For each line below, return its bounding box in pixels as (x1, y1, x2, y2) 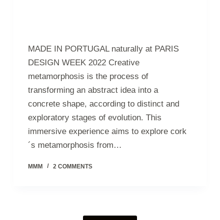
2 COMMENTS (53, 163, 92, 170)
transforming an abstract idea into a (27, 85, 158, 95)
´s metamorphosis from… (27, 140, 122, 150)
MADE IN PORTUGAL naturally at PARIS (27, 44, 179, 54)
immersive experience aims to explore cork (27, 127, 187, 137)
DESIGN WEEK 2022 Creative (27, 58, 139, 68)
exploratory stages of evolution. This (27, 113, 162, 123)
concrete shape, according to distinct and (27, 99, 179, 109)
